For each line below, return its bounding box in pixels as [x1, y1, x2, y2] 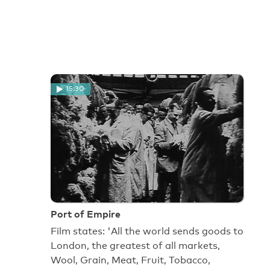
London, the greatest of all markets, [51, 239, 220, 251]
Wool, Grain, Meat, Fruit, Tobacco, [51, 254, 210, 266]
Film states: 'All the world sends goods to [51, 225, 243, 237]
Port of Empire [51, 208, 121, 221]
